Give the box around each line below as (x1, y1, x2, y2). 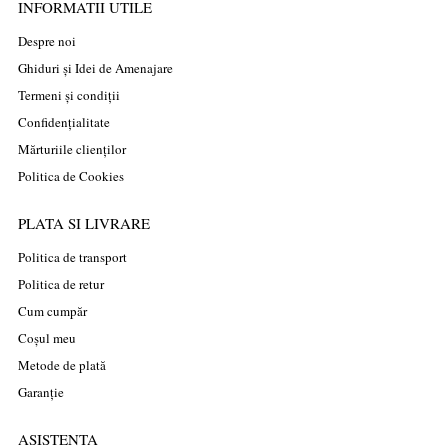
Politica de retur (18, 274, 104, 293)
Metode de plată (18, 355, 106, 374)
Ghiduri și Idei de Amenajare (18, 58, 173, 77)
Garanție (18, 382, 64, 401)
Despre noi (18, 31, 76, 50)
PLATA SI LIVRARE (18, 212, 150, 233)
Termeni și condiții (18, 85, 120, 104)
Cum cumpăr (18, 301, 87, 320)
